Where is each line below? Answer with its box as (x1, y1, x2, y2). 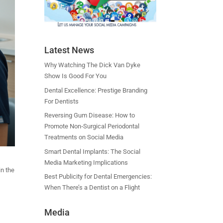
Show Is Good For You (44, 72, 107, 80)
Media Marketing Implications (44, 158, 128, 166)
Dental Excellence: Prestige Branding (44, 86, 148, 94)
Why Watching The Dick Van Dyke (44, 61, 141, 69)
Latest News (44, 45, 95, 56)
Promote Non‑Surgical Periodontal (44, 122, 140, 130)
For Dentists (44, 97, 79, 105)
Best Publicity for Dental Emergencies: (44, 173, 152, 181)
